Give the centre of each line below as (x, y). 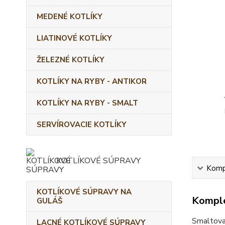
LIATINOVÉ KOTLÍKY (74, 38)
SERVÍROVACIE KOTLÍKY (82, 125)
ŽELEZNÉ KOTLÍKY (71, 60)
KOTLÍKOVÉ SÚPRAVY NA (84, 192)
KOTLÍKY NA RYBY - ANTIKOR (92, 81)
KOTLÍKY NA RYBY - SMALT (87, 103)
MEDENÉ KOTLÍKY (70, 17)
